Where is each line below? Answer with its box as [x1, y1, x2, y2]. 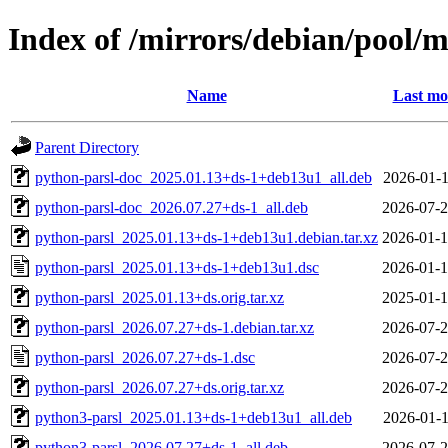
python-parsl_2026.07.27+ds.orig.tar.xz [35, 378, 284, 396]
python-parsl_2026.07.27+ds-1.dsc [35, 348, 255, 366]
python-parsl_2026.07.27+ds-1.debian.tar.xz [35, 318, 314, 336]
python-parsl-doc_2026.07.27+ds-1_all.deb [35, 198, 308, 216]
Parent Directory [35, 138, 139, 156]
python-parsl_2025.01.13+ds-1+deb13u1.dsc [35, 258, 319, 276]
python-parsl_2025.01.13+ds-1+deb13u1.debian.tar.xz [35, 228, 378, 246]
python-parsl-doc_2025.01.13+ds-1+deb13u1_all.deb [35, 168, 372, 186]
